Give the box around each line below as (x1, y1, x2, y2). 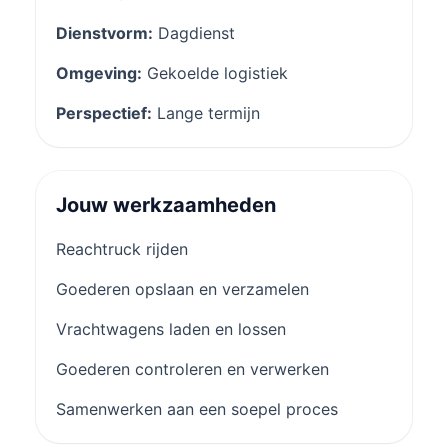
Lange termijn (152, 102, 260, 123)
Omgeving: (56, 62, 142, 83)
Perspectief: (56, 102, 152, 123)
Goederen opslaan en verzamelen (56, 278, 309, 299)
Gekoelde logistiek (142, 62, 288, 83)
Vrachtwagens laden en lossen (56, 318, 286, 339)
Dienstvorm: (56, 22, 153, 43)
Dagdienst (153, 22, 235, 43)
